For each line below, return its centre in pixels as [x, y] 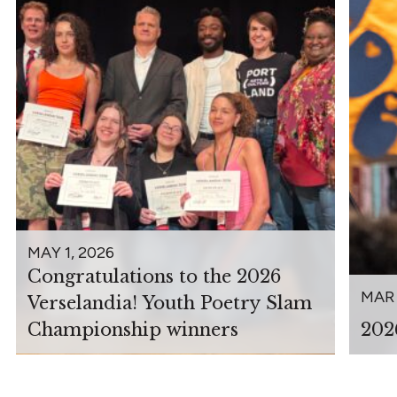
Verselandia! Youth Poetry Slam [169, 303]
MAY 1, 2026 [70, 252]
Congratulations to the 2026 [154, 276]
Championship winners [132, 329]
